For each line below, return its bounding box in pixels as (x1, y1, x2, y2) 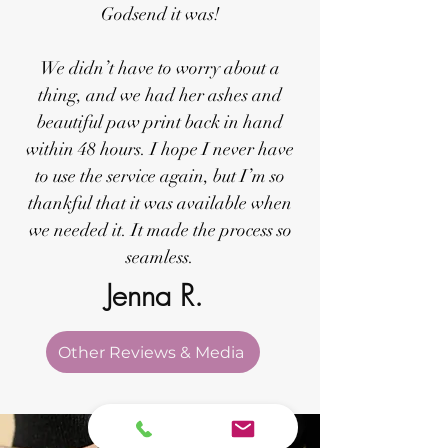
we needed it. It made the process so (28, 219, 292, 241)
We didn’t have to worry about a (40, 57, 280, 79)
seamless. (126, 246, 194, 268)
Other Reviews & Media (58, 342, 244, 362)
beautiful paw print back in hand (37, 111, 283, 133)
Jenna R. (106, 276, 203, 315)
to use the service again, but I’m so (35, 165, 285, 187)
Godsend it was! (100, 3, 220, 25)
